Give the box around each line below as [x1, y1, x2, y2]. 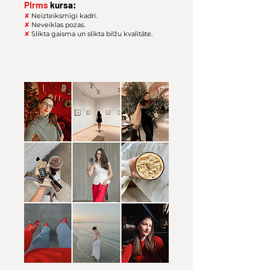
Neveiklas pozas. [31, 20, 85, 29]
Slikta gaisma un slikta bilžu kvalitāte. [30, 30, 152, 38]
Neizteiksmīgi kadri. [30, 11, 97, 20]
